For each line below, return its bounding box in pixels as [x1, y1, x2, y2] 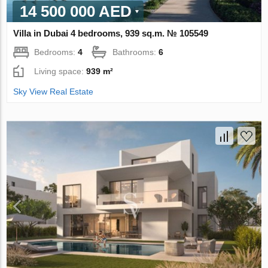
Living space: [34, 66, 87, 77]
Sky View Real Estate [13, 87, 94, 97]
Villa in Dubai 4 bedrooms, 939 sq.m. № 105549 [13, 28, 209, 39]
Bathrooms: [112, 47, 159, 57]
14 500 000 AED [20, 2, 132, 21]
